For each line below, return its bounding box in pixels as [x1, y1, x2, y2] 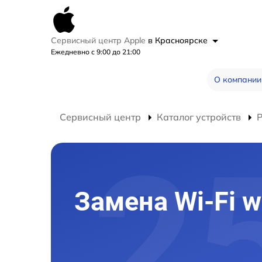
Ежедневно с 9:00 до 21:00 [51, 47, 140, 56]
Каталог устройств [157, 111, 241, 123]
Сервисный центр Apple [51, 35, 148, 46]
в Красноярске [148, 35, 210, 46]
